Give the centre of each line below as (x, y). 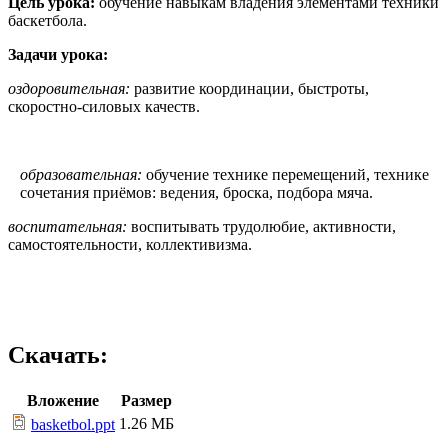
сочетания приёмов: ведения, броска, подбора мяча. (196, 192)
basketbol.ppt (73, 424)
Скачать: (58, 354)
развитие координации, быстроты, (251, 88)
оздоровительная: (71, 88)
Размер (146, 400)
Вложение (63, 400)
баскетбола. (47, 20)
